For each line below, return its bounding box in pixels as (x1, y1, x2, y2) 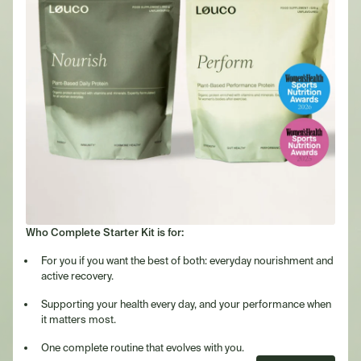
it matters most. (41, 313, 117, 326)
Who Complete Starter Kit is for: (26, 226, 184, 240)
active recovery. (41, 270, 114, 282)
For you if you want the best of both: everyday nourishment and (41, 255, 334, 267)
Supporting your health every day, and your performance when (41, 298, 332, 310)
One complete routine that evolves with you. (41, 342, 245, 354)
